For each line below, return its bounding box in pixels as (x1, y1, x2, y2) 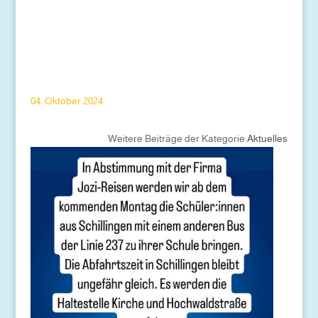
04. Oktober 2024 (30, 95, 103, 106)
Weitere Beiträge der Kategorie (108, 133, 248, 144)
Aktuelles (247, 133, 288, 144)
